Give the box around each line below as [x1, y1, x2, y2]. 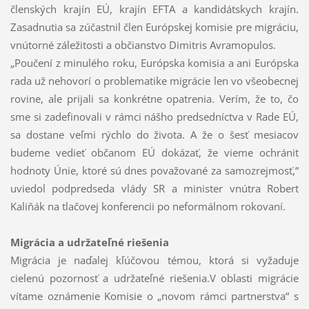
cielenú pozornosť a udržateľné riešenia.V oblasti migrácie [10, 271, 299, 286]
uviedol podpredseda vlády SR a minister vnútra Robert [10, 181, 299, 196]
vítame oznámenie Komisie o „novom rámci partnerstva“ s [10, 289, 299, 303]
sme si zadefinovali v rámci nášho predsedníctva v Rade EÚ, [10, 110, 299, 124]
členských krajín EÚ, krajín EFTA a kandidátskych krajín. [10, 2, 299, 17]
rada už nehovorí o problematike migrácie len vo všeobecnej [10, 74, 299, 88]
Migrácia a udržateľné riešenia [10, 235, 169, 250]
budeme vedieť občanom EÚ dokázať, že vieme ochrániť [10, 146, 299, 160]
